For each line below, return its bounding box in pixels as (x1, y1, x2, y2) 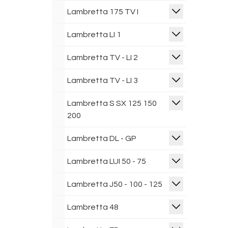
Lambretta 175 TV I (67, 8, 138, 16)
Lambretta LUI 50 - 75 (67, 157, 146, 165)
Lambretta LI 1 (67, 31, 121, 39)
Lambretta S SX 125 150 (67, 99, 157, 107)
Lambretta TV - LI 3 (67, 76, 138, 84)
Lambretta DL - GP (67, 134, 136, 142)
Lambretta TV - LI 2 (67, 53, 138, 62)
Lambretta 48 (67, 203, 119, 211)
